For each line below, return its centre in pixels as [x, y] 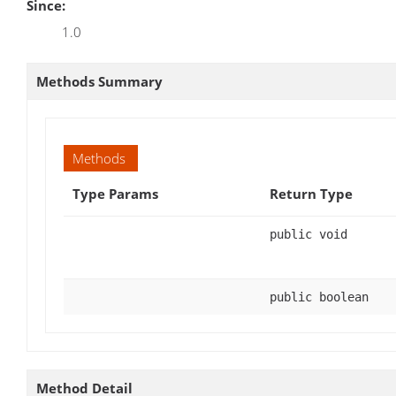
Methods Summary [99, 81]
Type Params [115, 193]
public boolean [319, 297]
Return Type [311, 193]
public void [308, 234]
